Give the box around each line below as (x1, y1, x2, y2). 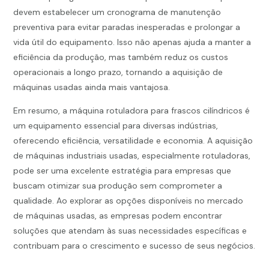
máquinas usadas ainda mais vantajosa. (13, 82, 171, 93)
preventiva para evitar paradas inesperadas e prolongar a (13, 22, 241, 33)
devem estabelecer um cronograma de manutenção (13, 7, 222, 18)
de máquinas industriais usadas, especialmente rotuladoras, (13, 150, 251, 162)
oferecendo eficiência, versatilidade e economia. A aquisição (13, 135, 253, 147)
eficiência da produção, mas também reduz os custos (13, 52, 229, 63)
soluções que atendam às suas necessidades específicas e (13, 225, 247, 237)
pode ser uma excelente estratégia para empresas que (13, 165, 232, 177)
